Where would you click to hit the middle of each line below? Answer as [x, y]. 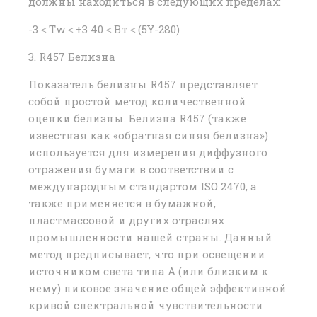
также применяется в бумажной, [122, 203]
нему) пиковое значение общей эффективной [157, 288]
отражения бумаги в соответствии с [131, 169]
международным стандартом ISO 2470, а [143, 186]
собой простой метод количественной [137, 102]
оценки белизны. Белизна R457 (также [137, 119]
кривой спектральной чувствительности [146, 305]
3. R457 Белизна [72, 57]
